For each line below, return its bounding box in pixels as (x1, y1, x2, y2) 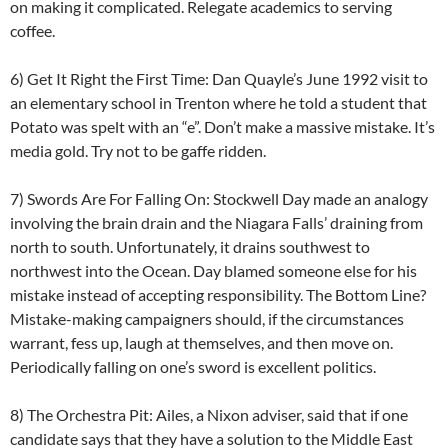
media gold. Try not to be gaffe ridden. (10, 141, 266, 161)
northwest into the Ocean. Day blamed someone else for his (10, 261, 417, 281)
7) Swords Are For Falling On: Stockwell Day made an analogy (10, 189, 428, 209)
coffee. (10, 21, 55, 41)
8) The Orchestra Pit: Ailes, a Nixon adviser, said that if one (10, 405, 408, 425)
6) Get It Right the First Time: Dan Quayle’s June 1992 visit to (10, 69, 428, 89)
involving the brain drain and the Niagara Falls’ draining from (10, 213, 423, 233)
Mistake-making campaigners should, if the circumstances (10, 309, 404, 329)
